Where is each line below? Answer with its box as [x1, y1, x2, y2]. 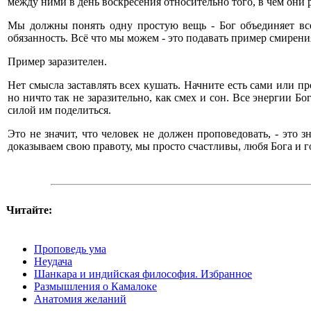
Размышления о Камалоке [34, 280, 157, 292]
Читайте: [6, 204, 52, 216]
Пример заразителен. [8, 56, 107, 67]
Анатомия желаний [34, 293, 126, 305]
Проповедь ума [34, 243, 106, 255]
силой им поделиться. [8, 104, 111, 116]
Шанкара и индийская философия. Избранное [34, 268, 252, 280]
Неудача [34, 255, 72, 267]
